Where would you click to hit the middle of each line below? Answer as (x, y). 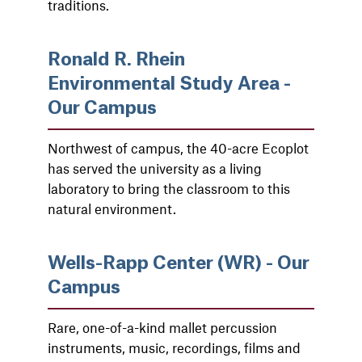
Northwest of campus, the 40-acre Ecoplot (178, 148)
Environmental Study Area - (169, 84)
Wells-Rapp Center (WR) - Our (179, 263)
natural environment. (112, 208)
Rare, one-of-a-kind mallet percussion (162, 327)
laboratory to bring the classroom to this (169, 188)
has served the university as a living (155, 168)
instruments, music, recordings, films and (174, 347)
